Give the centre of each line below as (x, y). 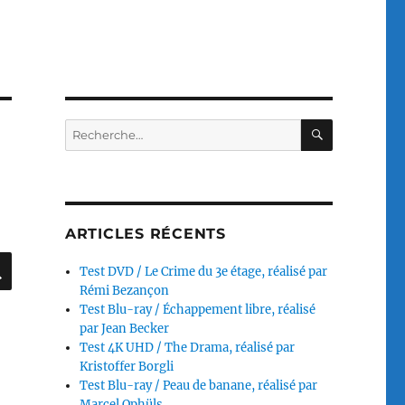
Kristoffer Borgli (127, 367)
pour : (80, 147)
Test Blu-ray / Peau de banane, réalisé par (199, 386)
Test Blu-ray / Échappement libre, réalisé (198, 310)
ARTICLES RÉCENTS (145, 234)
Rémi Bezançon (125, 291)
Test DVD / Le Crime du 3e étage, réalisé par (204, 272)
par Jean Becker (125, 329)
